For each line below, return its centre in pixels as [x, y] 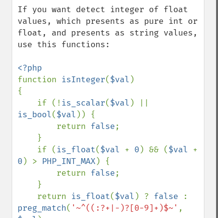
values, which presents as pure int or [108, 21]
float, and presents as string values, [108, 33]
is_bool [35, 115]
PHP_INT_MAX [69, 161]
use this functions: [64, 45]
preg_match [42, 208]
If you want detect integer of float [103, 9]
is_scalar [83, 103]
